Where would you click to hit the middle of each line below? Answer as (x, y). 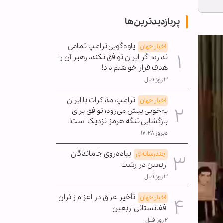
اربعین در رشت (145, 165)
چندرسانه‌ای (151, 154)
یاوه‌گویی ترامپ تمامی (102, 46)
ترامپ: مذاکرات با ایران (101, 100)
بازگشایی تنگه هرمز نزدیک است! (118, 121)
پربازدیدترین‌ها (152, 22)
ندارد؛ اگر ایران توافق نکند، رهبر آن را (113, 57)
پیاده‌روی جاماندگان (101, 154)
